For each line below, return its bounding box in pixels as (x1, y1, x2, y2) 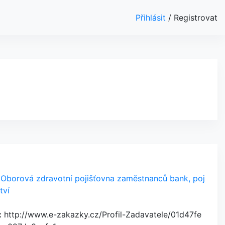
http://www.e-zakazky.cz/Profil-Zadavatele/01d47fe (1, 209, 201, 219)
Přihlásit (136, 13, 168, 23)
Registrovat (174, 13, 217, 23)
